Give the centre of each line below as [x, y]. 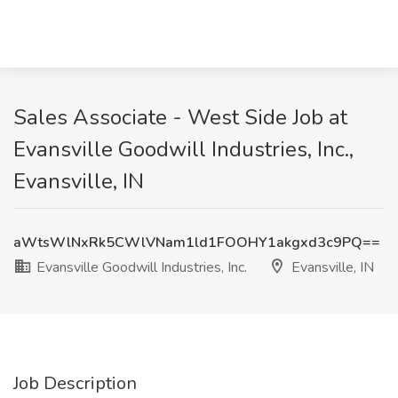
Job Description [75, 383]
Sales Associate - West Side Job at [180, 117]
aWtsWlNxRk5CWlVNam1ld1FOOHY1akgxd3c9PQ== [197, 243]
